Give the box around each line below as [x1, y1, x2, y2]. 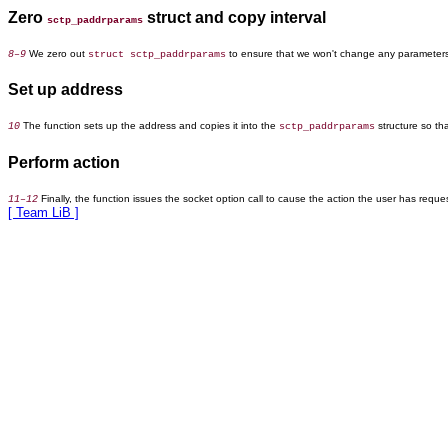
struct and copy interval [143, 8, 326, 26]
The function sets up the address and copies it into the [20, 120, 279, 132]
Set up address [8, 81, 123, 99]
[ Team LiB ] [8, 205, 79, 220]
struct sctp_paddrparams [88, 48, 226, 60]
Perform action [8, 153, 120, 171]
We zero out [26, 47, 88, 59]
